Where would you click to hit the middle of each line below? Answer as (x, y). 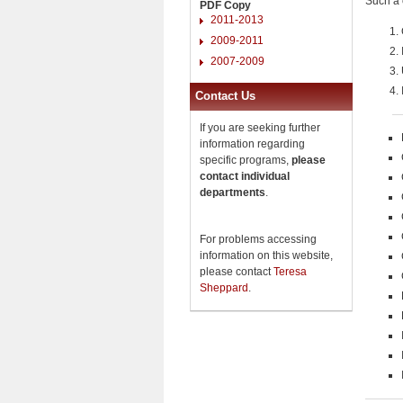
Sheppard (224, 287)
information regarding (252, 143)
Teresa (290, 271)
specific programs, (246, 160)
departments (233, 192)
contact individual (245, 176)
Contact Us (225, 95)
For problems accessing (258, 239)
